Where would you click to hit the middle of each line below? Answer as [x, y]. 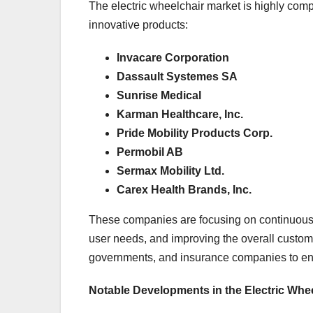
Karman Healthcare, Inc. [180, 114]
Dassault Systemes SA [177, 76]
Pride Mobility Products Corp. [195, 133]
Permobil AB [150, 152]
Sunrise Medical [159, 95]
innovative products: [138, 24]
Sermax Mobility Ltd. [170, 170]
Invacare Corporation [173, 57]
